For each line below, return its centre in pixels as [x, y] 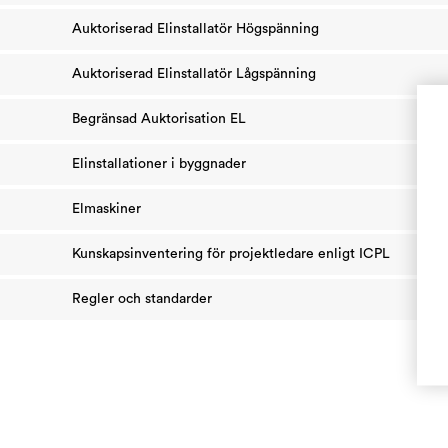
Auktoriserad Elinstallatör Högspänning [195, 29]
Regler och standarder [142, 299]
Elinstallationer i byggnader [159, 164]
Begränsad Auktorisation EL [159, 119]
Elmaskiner [106, 209]
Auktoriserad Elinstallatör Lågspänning [194, 74]
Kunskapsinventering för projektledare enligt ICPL [231, 254]
